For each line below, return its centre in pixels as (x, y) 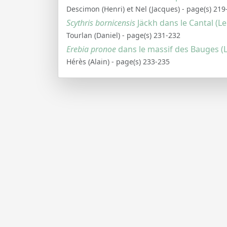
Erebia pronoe (91, 49)
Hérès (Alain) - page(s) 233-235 (118, 62)
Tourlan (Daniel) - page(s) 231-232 (123, 35)
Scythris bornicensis (102, 23)
